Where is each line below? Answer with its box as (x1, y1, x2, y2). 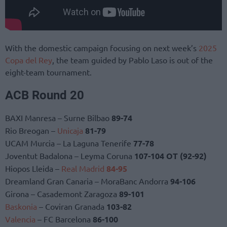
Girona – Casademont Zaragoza (5, 188, 119, 199)
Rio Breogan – (5, 125, 57, 136)
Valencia (5, 214, 35, 224)
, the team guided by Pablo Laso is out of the (52, 54, 213, 65)
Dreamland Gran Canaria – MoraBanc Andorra (5, 176, 170, 186)
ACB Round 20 (5, 88, 84, 103)
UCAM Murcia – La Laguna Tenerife (5, 138, 133, 148)
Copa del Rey (5, 54, 52, 65)
